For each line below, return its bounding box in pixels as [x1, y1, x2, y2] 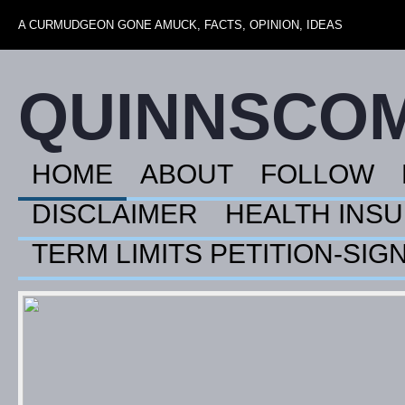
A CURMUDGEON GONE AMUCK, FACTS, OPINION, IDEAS [18, 18, 343, 32]
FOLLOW [260, 159, 374, 189]
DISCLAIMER [32, 199, 198, 229]
